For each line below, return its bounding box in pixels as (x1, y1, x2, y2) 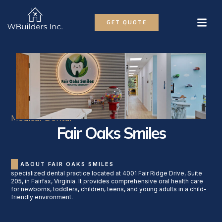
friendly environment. (11, 193, 73, 201)
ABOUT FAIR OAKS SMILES (20, 161, 114, 168)
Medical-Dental (11, 113, 72, 123)
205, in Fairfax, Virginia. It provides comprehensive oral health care (11, 177, 204, 185)
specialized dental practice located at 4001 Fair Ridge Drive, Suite (11, 169, 203, 177)
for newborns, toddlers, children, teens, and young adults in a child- (11, 185, 207, 193)
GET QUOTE (106, 19, 147, 27)
